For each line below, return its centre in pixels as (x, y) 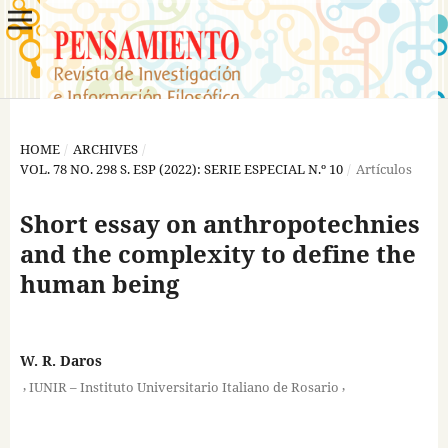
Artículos (383, 168)
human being (99, 283)
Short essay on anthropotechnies (219, 223)
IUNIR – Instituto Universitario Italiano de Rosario (183, 386)
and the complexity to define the (217, 253)
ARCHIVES (105, 148)
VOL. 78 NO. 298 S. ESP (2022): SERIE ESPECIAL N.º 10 (181, 168)
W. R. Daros (60, 360)
